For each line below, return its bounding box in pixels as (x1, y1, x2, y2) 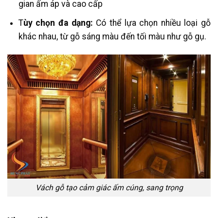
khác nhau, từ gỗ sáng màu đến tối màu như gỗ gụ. (18, 31, 206, 41)
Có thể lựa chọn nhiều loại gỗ (96, 18, 211, 28)
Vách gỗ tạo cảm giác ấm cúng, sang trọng (35, 183, 183, 193)
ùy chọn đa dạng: (23, 18, 96, 28)
